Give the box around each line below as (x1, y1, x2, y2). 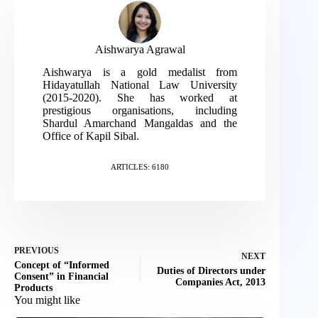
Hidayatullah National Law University (43, 79, 238, 92)
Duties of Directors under (157, 265, 266, 277)
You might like (14, 294, 80, 307)
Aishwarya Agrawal (94, 43, 185, 55)
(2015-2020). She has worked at (43, 92, 238, 104)
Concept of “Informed (14, 260, 109, 271)
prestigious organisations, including (43, 104, 238, 117)
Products (14, 283, 53, 294)
